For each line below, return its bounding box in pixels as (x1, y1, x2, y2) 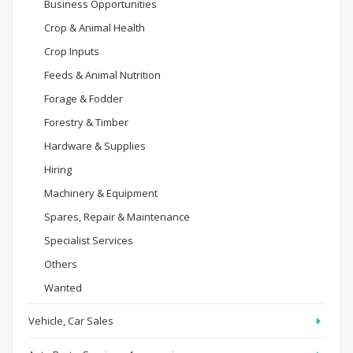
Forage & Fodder (44, 91, 123, 106)
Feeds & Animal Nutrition (44, 67, 161, 82)
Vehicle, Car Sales (28, 313, 113, 328)
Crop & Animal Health (44, 20, 145, 35)
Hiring (44, 162, 72, 176)
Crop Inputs (44, 43, 99, 58)
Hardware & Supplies (44, 138, 146, 153)
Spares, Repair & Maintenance (44, 209, 190, 224)
